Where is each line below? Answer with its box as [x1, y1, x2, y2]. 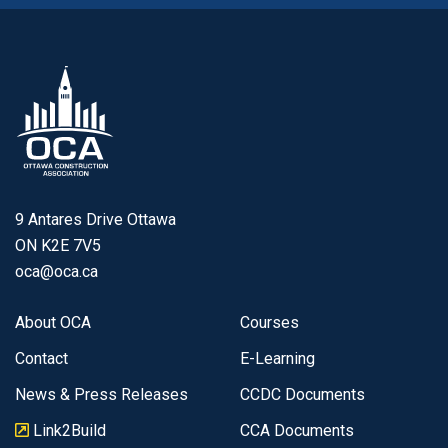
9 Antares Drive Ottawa [15, 210, 176, 230]
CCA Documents [240, 421, 354, 441]
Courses [240, 313, 299, 333]
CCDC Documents [240, 385, 365, 405]
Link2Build [29, 421, 106, 441]
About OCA [15, 313, 91, 333]
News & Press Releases [15, 385, 188, 405]
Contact [15, 349, 68, 369]
